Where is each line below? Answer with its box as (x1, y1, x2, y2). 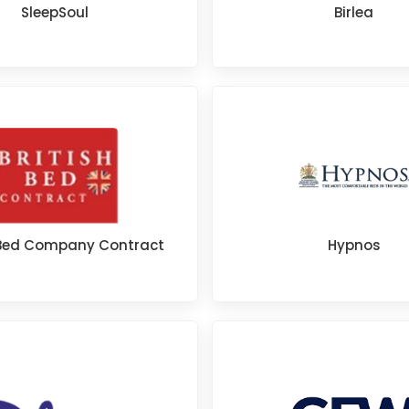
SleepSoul (21, 2, 89, 22)
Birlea (334, 2, 374, 22)
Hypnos (327, 235, 381, 255)
